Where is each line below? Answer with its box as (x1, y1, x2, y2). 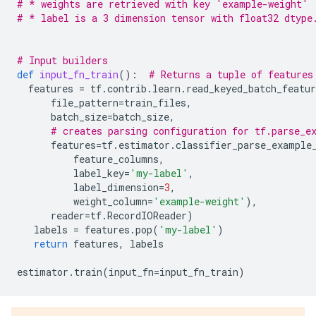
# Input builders (17, 54, 108, 67)
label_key (73, 166, 124, 180)
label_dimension (73, 181, 159, 194)
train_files (124, 96, 186, 109)
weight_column (73, 195, 147, 208)
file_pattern (51, 96, 119, 109)
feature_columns (73, 152, 159, 166)
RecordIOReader (107, 209, 187, 222)
